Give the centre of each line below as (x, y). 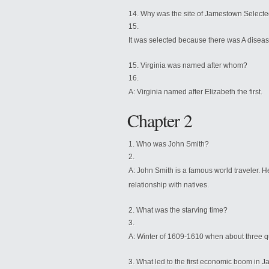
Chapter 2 (160, 120)
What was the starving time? (182, 210)
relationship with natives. (169, 185)
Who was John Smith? (173, 144)
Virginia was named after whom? (194, 65)
